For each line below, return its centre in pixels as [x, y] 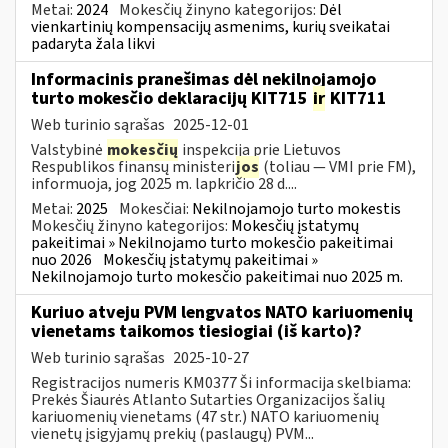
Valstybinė [68, 149]
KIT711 [356, 98]
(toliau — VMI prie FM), [338, 166]
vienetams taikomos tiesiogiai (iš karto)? [196, 331]
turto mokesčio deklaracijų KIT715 [171, 98]
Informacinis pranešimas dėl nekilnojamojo [203, 79]
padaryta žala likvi [93, 43]
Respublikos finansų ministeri [133, 166]
